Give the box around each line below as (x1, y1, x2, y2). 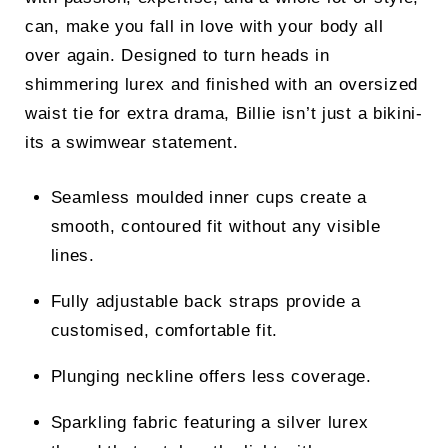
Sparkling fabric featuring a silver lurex (50, 412, 369, 432)
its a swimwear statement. (25, 133, 239, 153)
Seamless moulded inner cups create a (50, 187, 367, 207)
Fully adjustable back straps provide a (50, 291, 362, 311)
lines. (50, 245, 95, 265)
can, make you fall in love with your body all (25, 17, 384, 37)
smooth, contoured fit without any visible (50, 216, 381, 236)
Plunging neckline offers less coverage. (50, 366, 372, 386)
